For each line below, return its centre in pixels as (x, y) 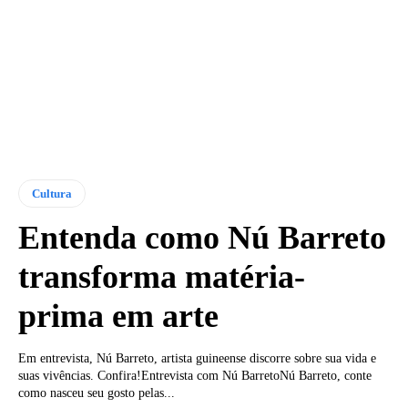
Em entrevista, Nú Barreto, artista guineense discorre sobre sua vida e (197, 358)
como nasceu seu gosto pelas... (97, 393)
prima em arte (118, 316)
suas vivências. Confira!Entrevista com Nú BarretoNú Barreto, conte (195, 375)
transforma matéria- (162, 276)
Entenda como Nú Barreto (202, 237)
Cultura (52, 193)
